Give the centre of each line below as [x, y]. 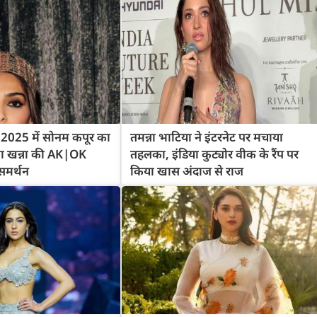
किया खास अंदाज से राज [186, 171]
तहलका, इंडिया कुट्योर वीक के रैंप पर [214, 154]
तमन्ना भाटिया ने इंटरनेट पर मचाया [206, 137]
